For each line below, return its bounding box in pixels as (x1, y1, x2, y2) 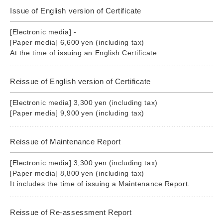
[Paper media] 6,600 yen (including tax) (10, 38, 144, 46)
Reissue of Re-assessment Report (10, 208, 132, 217)
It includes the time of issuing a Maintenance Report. (10, 179, 190, 188)
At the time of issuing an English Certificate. (10, 48, 159, 57)
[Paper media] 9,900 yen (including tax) (10, 109, 144, 117)
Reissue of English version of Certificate (10, 77, 151, 86)
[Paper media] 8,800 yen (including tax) (10, 169, 144, 177)
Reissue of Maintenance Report (10, 137, 121, 146)
